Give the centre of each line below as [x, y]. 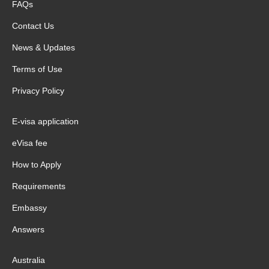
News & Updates [44, 47]
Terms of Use [37, 69]
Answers [28, 229]
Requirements [39, 186]
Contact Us [33, 26]
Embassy [29, 207]
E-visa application [45, 121]
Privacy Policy [38, 90]
